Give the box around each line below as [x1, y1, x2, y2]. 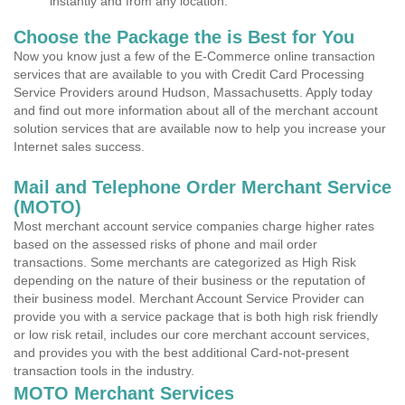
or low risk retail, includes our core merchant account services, [14, 327, 370, 342]
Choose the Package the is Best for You [14, 27, 354, 47]
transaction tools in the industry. [14, 363, 194, 378]
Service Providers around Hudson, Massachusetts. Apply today [14, 85, 372, 99]
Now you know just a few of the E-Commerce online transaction [14, 49, 375, 63]
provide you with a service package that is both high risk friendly [14, 309, 378, 324]
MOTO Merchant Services [14, 383, 234, 403]
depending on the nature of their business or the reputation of [14, 273, 365, 287]
